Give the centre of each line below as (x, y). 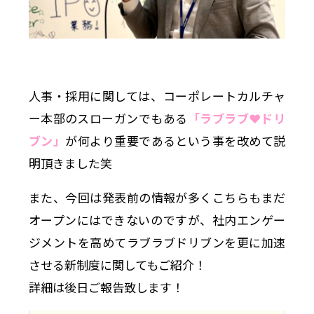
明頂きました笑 (70, 163)
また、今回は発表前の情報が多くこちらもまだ (157, 197)
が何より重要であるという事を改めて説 (176, 140)
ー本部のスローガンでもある (108, 118)
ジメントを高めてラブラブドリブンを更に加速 (157, 242)
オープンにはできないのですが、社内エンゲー (157, 219)
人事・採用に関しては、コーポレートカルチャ (157, 95)
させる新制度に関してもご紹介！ (117, 264)
